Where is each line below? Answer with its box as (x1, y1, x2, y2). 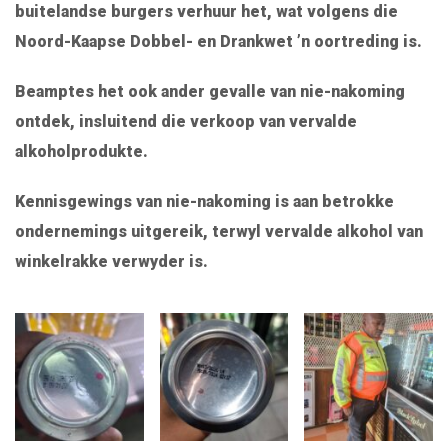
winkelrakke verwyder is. (15, 251, 208, 271)
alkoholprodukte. (15, 141, 148, 161)
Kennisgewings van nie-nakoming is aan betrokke (15, 191, 394, 211)
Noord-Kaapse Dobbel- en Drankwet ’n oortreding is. (15, 31, 422, 51)
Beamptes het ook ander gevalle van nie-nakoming (15, 81, 405, 101)
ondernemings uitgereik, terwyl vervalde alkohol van (15, 221, 423, 241)
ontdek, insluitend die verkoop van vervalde (15, 111, 357, 131)
